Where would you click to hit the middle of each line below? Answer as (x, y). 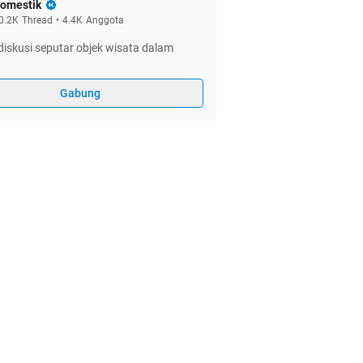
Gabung (80, 93)
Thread (37, 20)
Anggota (105, 20)
